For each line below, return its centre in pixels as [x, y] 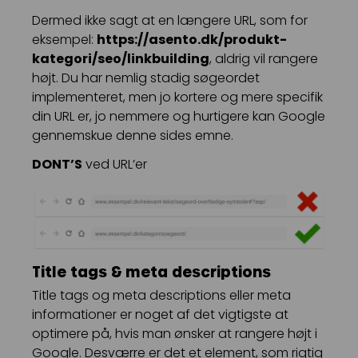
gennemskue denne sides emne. [133, 136]
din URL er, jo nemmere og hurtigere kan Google [179, 117]
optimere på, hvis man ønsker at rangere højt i [175, 334]
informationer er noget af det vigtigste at [160, 315]
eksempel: [64, 40]
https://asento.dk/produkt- [192, 40]
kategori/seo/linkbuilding [121, 59]
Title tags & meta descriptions [151, 272]
